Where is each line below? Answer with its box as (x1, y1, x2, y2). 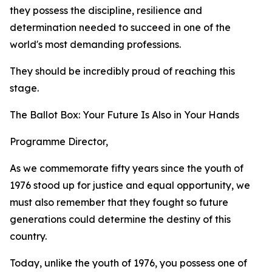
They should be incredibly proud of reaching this (10, 65, 235, 77)
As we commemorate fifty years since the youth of (10, 162, 243, 174)
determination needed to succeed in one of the (10, 21, 231, 33)
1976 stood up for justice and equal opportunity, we (10, 179, 250, 191)
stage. (10, 82, 39, 94)
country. (10, 230, 47, 242)
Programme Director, (10, 135, 108, 148)
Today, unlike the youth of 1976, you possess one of (10, 257, 247, 269)
